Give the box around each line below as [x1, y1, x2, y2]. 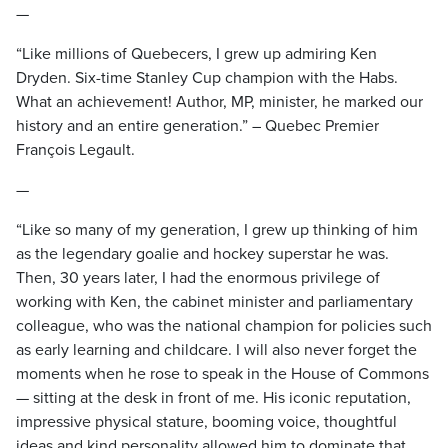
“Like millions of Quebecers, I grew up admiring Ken [16, 44, 377, 64]
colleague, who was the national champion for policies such [16, 316, 432, 336]
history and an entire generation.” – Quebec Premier [16, 116, 379, 136]
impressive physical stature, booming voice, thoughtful [16, 412, 397, 432]
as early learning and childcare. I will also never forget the [16, 340, 417, 360]
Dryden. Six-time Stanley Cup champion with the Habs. [16, 68, 398, 88]
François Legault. [16, 140, 135, 160]
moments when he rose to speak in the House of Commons [16, 364, 429, 384]
